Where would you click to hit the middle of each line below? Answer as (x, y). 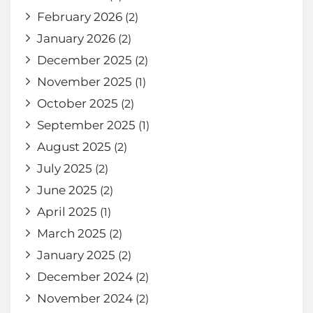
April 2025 (67, 211)
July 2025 (65, 168)
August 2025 (74, 146)
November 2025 (85, 81)
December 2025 (85, 60)
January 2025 (76, 255)
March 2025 (72, 233)
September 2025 (86, 125)
